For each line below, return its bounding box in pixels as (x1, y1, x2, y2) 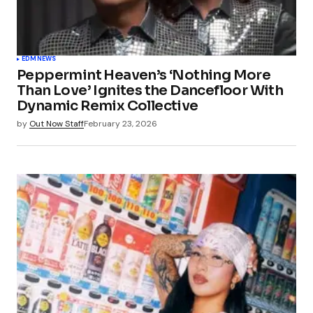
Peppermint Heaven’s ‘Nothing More (17, 66, 271, 84)
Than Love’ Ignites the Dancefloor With (17, 81, 284, 99)
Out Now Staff (29, 117, 84, 129)
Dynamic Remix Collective (17, 96, 198, 115)
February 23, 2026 (84, 117, 157, 129)
